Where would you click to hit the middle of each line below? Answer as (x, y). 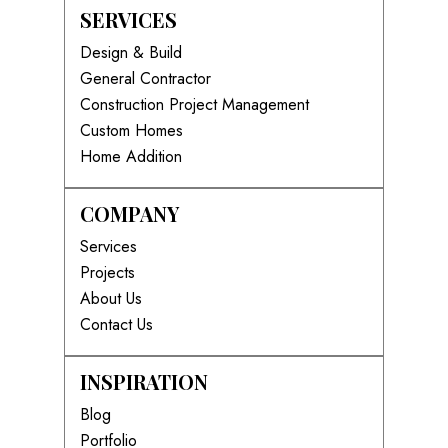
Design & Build (131, 52)
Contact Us (116, 324)
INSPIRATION (144, 381)
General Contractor (145, 78)
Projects (107, 272)
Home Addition (131, 156)
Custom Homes (131, 130)
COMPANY (129, 213)
